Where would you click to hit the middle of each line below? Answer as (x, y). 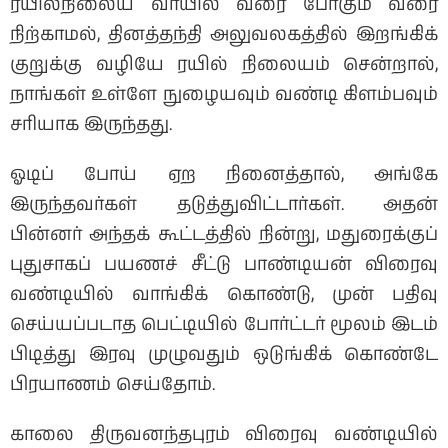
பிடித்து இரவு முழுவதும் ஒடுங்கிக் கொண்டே (224, 354)
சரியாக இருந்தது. (91, 124)
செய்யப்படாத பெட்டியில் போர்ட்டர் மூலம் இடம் (224, 324)
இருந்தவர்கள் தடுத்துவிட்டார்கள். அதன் (224, 204)
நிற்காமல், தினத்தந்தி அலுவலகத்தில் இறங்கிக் (224, 34)
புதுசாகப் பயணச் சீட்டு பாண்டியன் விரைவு (224, 264)
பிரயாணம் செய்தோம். (112, 384)
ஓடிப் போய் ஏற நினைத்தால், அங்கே (224, 174)
